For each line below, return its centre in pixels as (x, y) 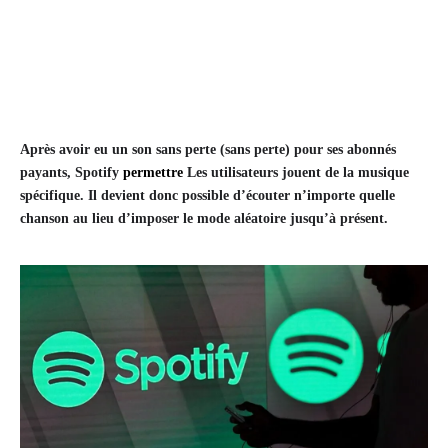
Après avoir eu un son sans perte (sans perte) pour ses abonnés (208, 150)
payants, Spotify (71, 173)
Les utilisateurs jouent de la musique (296, 173)
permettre (153, 173)
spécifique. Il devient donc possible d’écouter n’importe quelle (207, 196)
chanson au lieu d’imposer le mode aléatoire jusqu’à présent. (204, 219)
